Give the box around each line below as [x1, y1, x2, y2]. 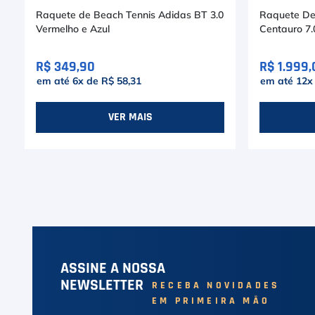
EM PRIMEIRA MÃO [152, 296, 270, 306]
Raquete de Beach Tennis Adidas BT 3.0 [36, 11, 224, 20]
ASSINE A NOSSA [60, 260, 165, 276]
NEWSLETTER [60, 277, 143, 292]
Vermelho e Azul [36, 25, 110, 34]
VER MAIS [108, 111, 153, 123]
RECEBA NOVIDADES [152, 281, 281, 290]
